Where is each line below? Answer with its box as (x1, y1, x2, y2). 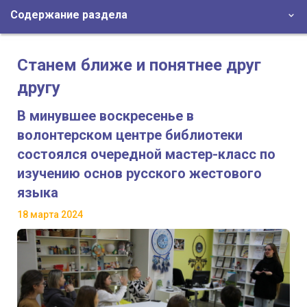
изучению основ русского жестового (17, 165, 262, 182)
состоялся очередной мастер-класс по (17, 146, 275, 163)
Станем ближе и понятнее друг (17, 56, 261, 75)
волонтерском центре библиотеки (17, 127, 243, 144)
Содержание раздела (10, 8, 127, 22)
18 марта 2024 (17, 209, 83, 221)
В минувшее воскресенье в (17, 108, 194, 125)
